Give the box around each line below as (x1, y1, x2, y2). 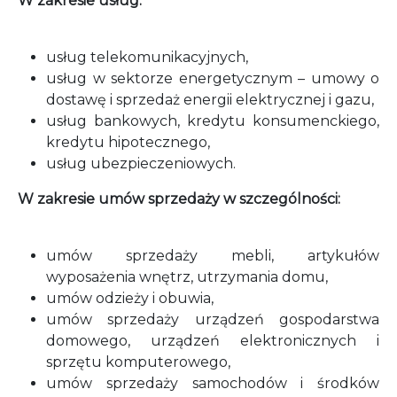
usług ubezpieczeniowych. (46, 155, 236, 172)
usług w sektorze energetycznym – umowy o (46, 70, 379, 87)
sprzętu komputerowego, (46, 354, 230, 370)
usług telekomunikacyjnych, (46, 49, 248, 66)
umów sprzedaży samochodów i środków (46, 375, 379, 392)
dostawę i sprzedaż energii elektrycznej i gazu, (46, 91, 374, 108)
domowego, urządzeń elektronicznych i (46, 332, 379, 349)
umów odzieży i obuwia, (46, 290, 214, 307)
